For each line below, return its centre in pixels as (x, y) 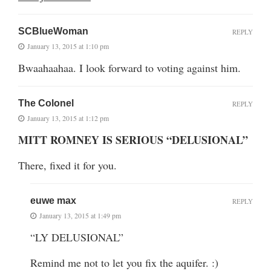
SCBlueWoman (53, 31)
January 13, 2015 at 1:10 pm (68, 46)
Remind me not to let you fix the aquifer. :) (124, 262)
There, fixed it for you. (67, 165)
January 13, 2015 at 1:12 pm (68, 118)
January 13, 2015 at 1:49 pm (80, 215)
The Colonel (46, 103)
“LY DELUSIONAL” (77, 237)
